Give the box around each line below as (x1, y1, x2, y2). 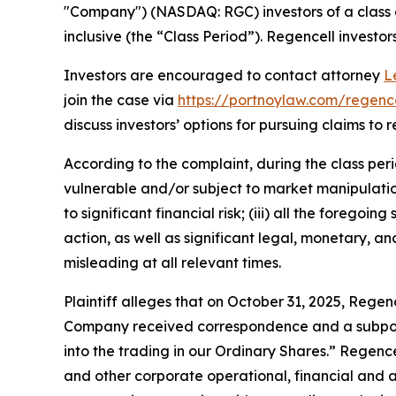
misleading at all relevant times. (64, 253, 281, 271)
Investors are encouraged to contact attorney (64, 65, 384, 84)
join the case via (64, 90, 178, 109)
